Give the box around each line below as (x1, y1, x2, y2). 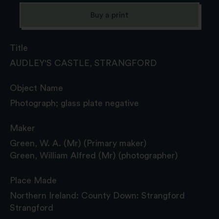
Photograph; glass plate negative (10, 98, 139, 108)
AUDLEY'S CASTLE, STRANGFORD (10, 58, 157, 67)
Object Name (10, 83, 63, 92)
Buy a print (90, 11, 129, 19)
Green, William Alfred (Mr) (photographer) (10, 151, 178, 160)
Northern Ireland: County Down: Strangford (10, 191, 185, 200)
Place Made (10, 175, 57, 185)
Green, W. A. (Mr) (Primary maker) (10, 138, 147, 148)
